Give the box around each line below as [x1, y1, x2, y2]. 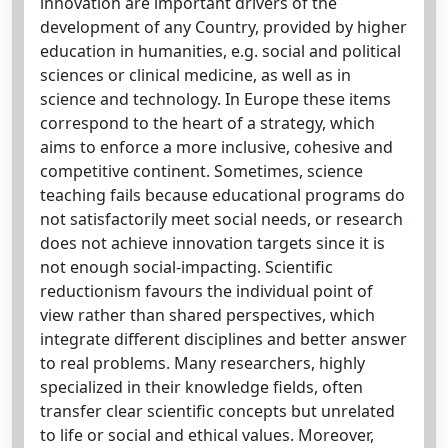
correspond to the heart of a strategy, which [40, 112, 375, 134]
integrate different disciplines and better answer [40, 328, 407, 350]
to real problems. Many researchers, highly [40, 352, 365, 374]
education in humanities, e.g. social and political [40, 40, 401, 62]
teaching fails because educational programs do [40, 184, 405, 206]
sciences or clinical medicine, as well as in [40, 64, 351, 86]
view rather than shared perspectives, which [40, 304, 375, 326]
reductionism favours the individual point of [40, 280, 373, 302]
